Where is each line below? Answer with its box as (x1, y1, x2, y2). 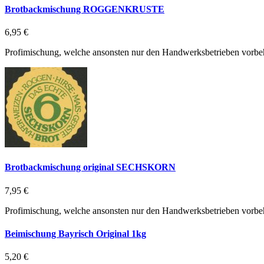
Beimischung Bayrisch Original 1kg (5, 228, 146, 239)
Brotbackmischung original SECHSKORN (5, 162, 176, 173)
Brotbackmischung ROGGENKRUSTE (5, 4, 164, 14)
